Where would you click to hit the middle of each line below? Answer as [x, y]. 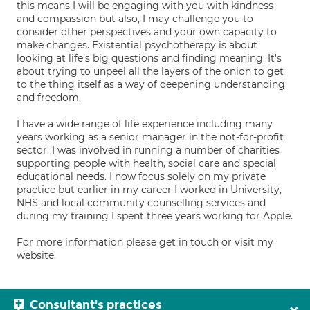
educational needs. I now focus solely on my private [141, 176]
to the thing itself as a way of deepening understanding [151, 84]
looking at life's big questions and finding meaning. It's [149, 58]
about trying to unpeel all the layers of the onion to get [150, 71]
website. [36, 255]
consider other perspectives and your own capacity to [147, 32]
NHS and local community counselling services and [141, 203]
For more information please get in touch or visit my [145, 242]
